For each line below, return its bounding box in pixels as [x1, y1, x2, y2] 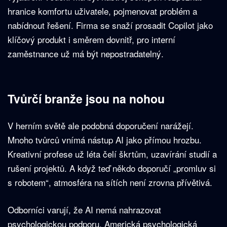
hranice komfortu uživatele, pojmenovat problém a [8, 5, 197, 18]
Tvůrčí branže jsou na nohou [8, 90, 165, 107]
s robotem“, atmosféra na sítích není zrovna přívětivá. [8, 176, 212, 189]
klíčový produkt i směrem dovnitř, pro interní [8, 33, 175, 46]
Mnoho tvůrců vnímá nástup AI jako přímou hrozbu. [8, 133, 202, 146]
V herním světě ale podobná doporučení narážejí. [8, 119, 194, 132]
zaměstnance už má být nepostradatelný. [8, 47, 164, 60]
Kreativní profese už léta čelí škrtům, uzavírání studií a [8, 147, 217, 161]
